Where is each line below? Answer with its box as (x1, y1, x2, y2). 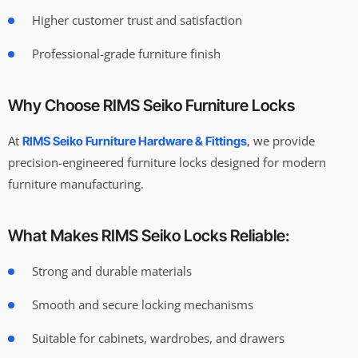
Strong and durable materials (32, 262, 192, 279)
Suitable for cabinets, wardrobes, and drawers (32, 329, 284, 346)
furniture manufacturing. (8, 175, 144, 192)
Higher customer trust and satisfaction (32, 11, 242, 28)
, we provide (247, 132, 315, 149)
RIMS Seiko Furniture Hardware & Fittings (22, 133, 247, 149)
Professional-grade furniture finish (32, 45, 221, 62)
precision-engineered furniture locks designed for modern (8, 153, 326, 170)
